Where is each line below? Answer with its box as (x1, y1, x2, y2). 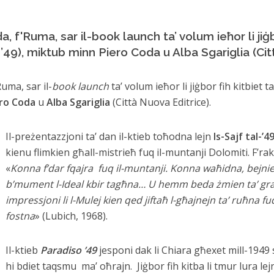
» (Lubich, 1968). (34, 209, 108, 223)
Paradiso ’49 (40, 243, 97, 257)
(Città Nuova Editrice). (112, 95, 211, 109)
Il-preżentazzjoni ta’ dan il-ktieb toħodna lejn (5, 130, 211, 143)
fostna (5, 209, 35, 223)
